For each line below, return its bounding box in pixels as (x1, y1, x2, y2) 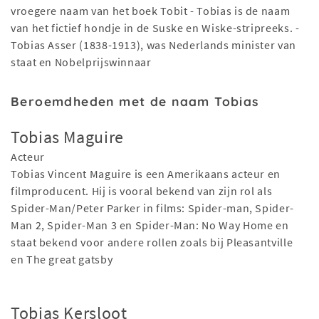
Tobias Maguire (11, 126, 124, 149)
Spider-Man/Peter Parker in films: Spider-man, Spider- (11, 201, 294, 216)
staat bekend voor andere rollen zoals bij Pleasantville (11, 235, 293, 250)
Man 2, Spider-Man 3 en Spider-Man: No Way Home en (11, 218, 289, 233)
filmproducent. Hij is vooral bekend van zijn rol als (11, 184, 273, 199)
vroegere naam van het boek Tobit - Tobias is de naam (11, 4, 291, 19)
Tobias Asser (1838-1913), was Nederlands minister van (11, 38, 296, 53)
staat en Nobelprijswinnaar (11, 55, 152, 70)
